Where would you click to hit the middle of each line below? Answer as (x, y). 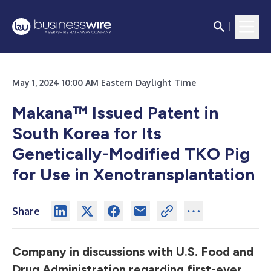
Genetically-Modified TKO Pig (131, 154)
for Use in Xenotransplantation (133, 174)
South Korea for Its (87, 133)
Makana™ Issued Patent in (115, 113)
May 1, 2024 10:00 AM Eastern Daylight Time (104, 83)
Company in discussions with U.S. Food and (133, 252)
